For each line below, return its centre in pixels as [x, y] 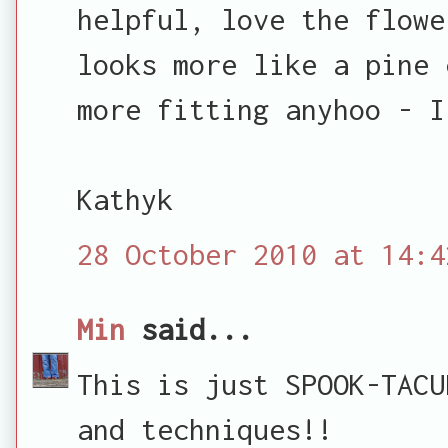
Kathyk [125, 198]
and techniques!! [205, 428]
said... [189, 328]
